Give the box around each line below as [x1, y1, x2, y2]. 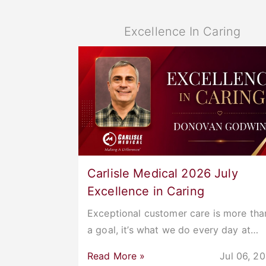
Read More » [87, 249, 145, 262]
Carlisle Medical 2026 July [87, 166, 238, 180]
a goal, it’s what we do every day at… [87, 223, 259, 236]
